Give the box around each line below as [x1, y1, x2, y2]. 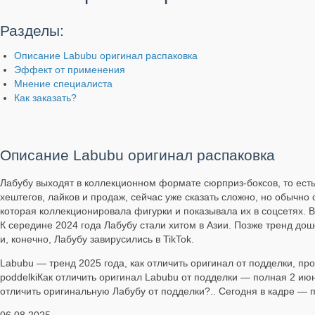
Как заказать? [14, 91, 77, 103]
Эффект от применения [14, 63, 125, 75]
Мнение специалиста [14, 77, 112, 89]
